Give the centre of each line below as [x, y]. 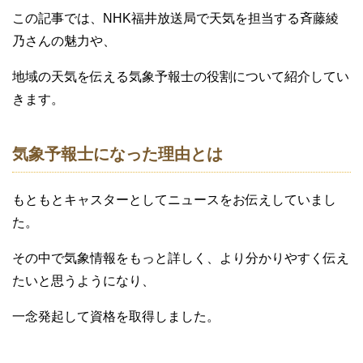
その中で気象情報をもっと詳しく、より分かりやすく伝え [181, 258]
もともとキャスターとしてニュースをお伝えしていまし [174, 200]
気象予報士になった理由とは [117, 154]
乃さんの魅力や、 [64, 41]
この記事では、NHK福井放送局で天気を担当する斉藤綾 [175, 18]
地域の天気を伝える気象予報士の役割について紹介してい [181, 77]
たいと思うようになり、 [83, 281]
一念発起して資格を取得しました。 [116, 316]
